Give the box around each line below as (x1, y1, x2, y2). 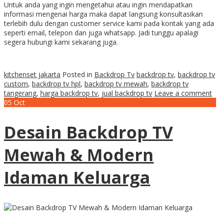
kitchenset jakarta (4, 70, 60, 80)
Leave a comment (154, 88, 212, 98)
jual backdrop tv (102, 88, 152, 98)
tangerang (4, 88, 36, 98)
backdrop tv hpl (32, 79, 81, 89)
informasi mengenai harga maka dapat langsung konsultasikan (4, 9, 203, 19)
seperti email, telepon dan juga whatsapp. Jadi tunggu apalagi (4, 28, 198, 38)
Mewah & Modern (4, 143, 154, 166)
